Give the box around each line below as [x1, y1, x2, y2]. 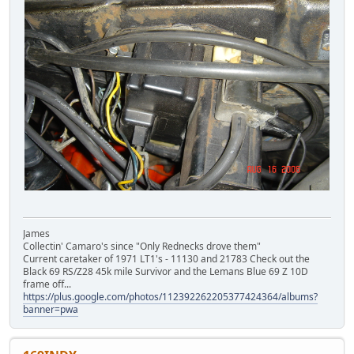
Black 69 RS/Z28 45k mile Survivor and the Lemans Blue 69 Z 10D [23, 264, 308, 278]
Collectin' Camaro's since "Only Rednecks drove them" [23, 239, 261, 253]
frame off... [23, 277, 71, 291]
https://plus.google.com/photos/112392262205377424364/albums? [23, 289, 318, 303]
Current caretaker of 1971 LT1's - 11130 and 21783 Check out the [23, 251, 310, 265]
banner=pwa [23, 302, 78, 316]
